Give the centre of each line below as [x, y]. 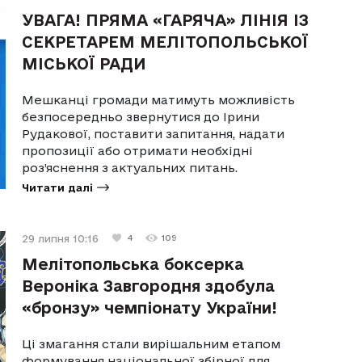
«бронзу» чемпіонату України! [150, 307]
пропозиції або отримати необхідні [138, 150]
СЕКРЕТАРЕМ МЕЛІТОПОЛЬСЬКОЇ [165, 42]
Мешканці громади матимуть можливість [159, 99]
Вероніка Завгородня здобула [149, 286]
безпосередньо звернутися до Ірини [141, 116]
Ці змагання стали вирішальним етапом [152, 343]
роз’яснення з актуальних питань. [130, 167]
